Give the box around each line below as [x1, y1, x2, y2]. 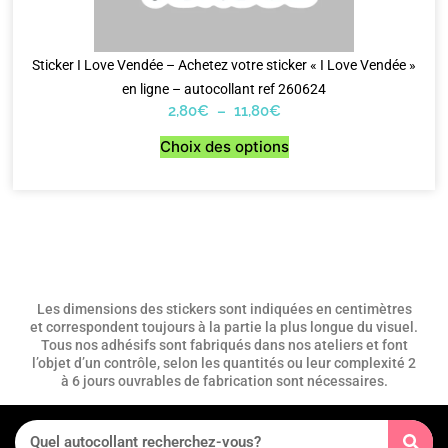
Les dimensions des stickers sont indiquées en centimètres [36, 301, 412, 318]
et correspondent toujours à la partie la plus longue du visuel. [30, 319, 418, 336]
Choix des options [159, 137, 289, 157]
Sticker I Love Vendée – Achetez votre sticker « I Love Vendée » [32, 56, 416, 73]
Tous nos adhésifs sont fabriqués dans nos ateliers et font [40, 337, 408, 354]
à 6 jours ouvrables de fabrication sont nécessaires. [60, 373, 388, 390]
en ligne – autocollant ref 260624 [122, 80, 326, 97]
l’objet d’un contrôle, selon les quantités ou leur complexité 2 [32, 355, 416, 372]
